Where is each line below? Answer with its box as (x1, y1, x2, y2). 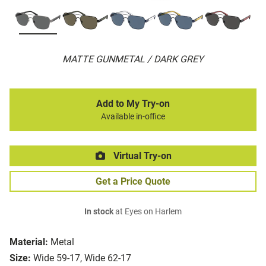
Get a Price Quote (96, 176, 170, 188)
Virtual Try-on (111, 150, 172, 162)
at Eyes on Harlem (113, 207, 182, 217)
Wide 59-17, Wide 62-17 (33, 252, 131, 264)
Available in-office (101, 112, 165, 122)
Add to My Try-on (96, 98, 170, 110)
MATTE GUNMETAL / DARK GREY (62, 53, 204, 65)
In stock (84, 207, 113, 217)
